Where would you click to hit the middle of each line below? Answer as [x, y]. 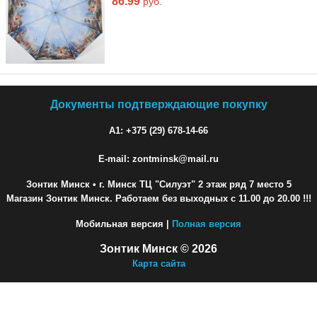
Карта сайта [158, 263]
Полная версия [207, 224]
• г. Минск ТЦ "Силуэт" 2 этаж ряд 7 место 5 [190, 184]
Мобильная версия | [124, 224]
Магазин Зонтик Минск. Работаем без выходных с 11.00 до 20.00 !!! [158, 198]
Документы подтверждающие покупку [158, 104]
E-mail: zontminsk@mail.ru [158, 158]
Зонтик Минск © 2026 [158, 248]
